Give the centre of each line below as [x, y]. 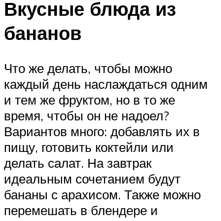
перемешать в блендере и [81, 210]
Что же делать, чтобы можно [88, 68]
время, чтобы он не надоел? [87, 116]
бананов [43, 33]
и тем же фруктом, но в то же [90, 100]
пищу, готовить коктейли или [89, 147]
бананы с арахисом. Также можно [102, 195]
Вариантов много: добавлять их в [102, 131]
